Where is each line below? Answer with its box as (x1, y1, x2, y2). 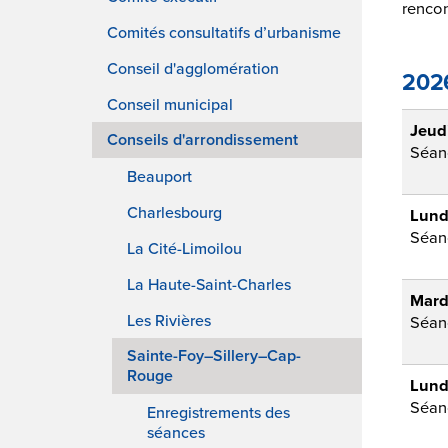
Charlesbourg (127, 200, 222, 223)
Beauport (127, 164, 192, 187)
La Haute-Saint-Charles (127, 272, 291, 295)
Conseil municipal (107, 92, 233, 115)
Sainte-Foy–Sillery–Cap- (127, 343, 301, 367)
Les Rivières (127, 308, 211, 331)
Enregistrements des (147, 400, 290, 423)
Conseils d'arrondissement (107, 127, 298, 151)
